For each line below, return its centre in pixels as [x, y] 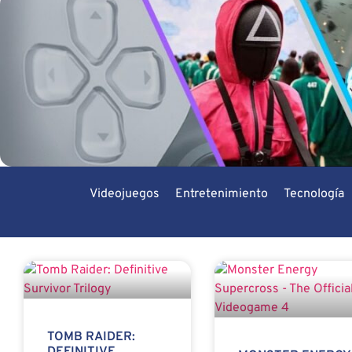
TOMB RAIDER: [91, 337]
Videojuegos [124, 194]
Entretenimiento [221, 194]
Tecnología [313, 194]
